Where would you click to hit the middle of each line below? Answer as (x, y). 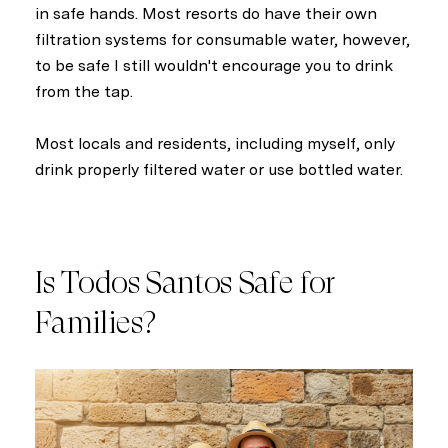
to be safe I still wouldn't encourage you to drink (214, 65)
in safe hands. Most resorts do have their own (206, 13)
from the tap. (84, 91)
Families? (95, 322)
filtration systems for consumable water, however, (222, 39)
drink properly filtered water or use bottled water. (219, 170)
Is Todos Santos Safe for (185, 282)
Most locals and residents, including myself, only (215, 144)
